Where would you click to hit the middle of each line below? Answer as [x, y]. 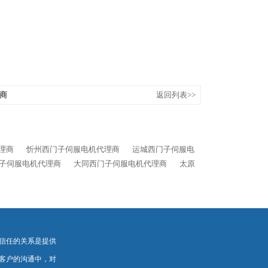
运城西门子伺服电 [163, 149]
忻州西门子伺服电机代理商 [73, 149]
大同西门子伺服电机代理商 [120, 164]
